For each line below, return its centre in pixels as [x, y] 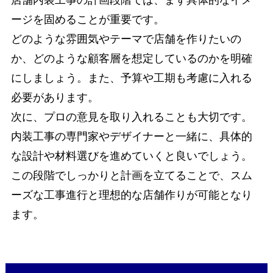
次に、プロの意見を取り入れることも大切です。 [131, 117]
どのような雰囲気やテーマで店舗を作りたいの [126, 39]
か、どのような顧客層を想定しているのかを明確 [131, 58]
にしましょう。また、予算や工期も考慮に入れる [131, 78]
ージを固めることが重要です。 [87, 19]
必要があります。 [55, 97]
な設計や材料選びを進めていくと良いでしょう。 [131, 156]
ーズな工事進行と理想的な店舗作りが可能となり [131, 195]
